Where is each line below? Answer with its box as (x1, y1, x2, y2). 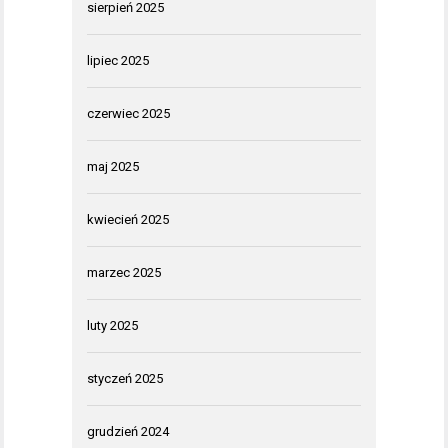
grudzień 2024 (87, 424, 169, 440)
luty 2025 (87, 318, 138, 334)
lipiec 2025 (87, 53, 149, 69)
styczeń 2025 (87, 371, 163, 387)
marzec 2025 (87, 265, 161, 281)
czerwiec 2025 (87, 106, 170, 122)
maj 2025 (87, 159, 139, 175)
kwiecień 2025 (87, 212, 169, 228)
